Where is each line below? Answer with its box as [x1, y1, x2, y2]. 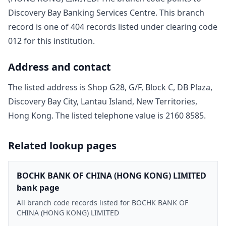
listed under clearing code [116, 21, 217, 32]
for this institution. [22, 35, 95, 46]
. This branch [155, 7, 204, 18]
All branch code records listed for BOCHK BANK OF [17, 197, 188, 207]
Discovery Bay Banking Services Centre [8, 7, 155, 18]
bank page [17, 182, 59, 193]
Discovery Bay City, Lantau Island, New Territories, [8, 95, 197, 107]
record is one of [8, 21, 69, 32]
